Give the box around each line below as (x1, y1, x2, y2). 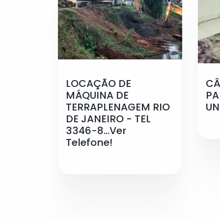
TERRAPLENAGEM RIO (66, 100, 170, 114)
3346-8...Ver (66, 123, 126, 137)
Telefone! (66, 135, 112, 149)
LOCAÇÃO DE (66, 76, 131, 90)
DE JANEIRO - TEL (66, 111, 151, 126)
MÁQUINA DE (66, 88, 129, 102)
